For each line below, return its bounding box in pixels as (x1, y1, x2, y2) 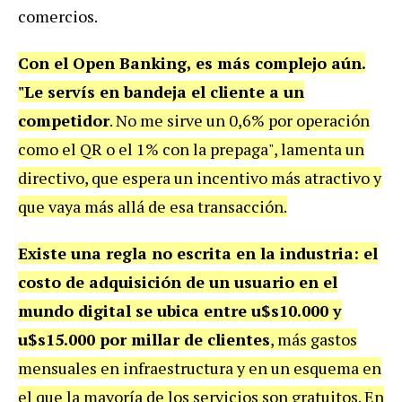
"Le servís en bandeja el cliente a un (18, 80, 304, 102)
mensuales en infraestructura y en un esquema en (18, 356, 381, 379)
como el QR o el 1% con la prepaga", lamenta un (18, 137, 364, 160)
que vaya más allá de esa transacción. (18, 195, 287, 217)
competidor (18, 109, 109, 131)
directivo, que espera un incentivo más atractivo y (18, 166, 381, 188)
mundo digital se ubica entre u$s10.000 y (18, 299, 342, 321)
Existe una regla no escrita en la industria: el (18, 241, 378, 264)
